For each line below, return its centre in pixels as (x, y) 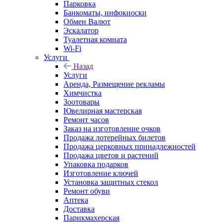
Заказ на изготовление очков (112, 128)
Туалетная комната (95, 39)
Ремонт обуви (87, 191)
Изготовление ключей (101, 173)
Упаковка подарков (96, 164)
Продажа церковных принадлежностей (130, 146)
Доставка (79, 209)
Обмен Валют (87, 21)
